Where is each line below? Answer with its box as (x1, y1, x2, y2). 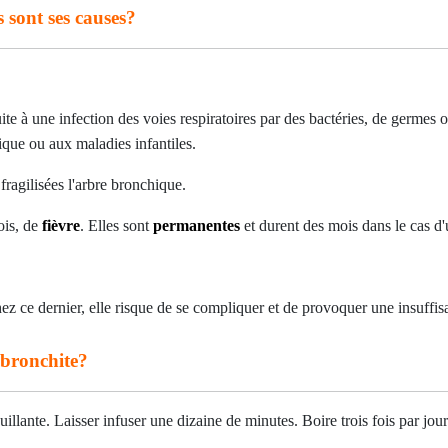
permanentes (153, 217, 240, 234)
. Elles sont (80, 217, 153, 234)
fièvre (42, 217, 80, 234)
